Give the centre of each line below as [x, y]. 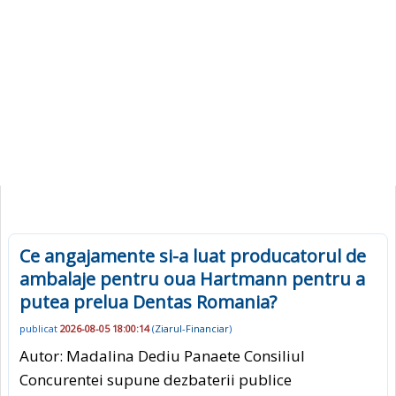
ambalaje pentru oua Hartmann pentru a [192, 279]
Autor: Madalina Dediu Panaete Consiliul [162, 355]
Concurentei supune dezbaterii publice [156, 379]
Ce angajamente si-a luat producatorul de [193, 256]
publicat [40, 329]
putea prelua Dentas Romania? [148, 302]
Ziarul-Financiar [192, 329]
